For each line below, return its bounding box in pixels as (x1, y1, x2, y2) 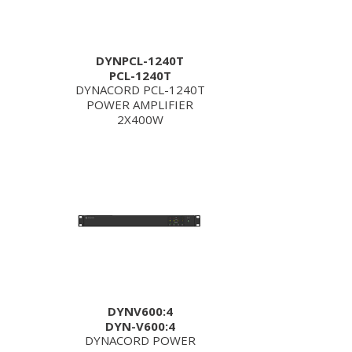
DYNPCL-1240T (96, 53, 184, 68)
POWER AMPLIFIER (86, 97, 193, 112)
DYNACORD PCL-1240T (75, 82, 205, 97)
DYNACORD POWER (84, 332, 196, 348)
